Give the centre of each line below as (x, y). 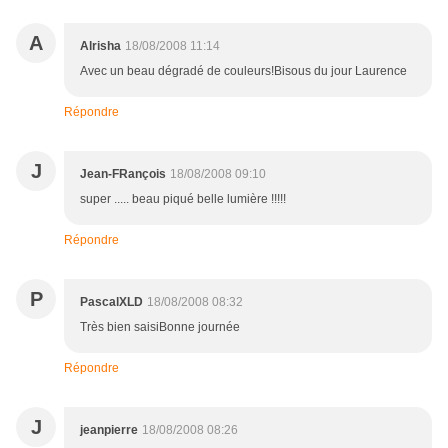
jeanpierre (109, 430)
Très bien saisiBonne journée (160, 327)
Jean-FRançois (123, 174)
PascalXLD (111, 302)
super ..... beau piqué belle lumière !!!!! (183, 199)
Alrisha (100, 46)
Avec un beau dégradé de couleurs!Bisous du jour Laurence (243, 71)
